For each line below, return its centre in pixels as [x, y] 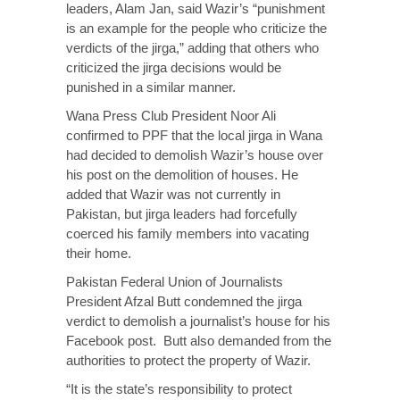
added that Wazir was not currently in [173, 194]
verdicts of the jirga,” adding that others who [192, 48]
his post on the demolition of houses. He [182, 175]
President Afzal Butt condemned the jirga [184, 301]
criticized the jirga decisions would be [174, 67]
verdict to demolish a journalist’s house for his [198, 321]
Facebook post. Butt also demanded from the [199, 341]
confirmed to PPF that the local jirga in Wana [194, 135]
